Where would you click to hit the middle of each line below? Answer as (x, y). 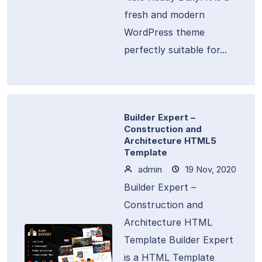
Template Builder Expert (179, 240)
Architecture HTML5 (170, 141)
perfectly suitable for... (175, 50)
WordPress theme (164, 32)
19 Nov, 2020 (210, 169)
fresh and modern (164, 15)
